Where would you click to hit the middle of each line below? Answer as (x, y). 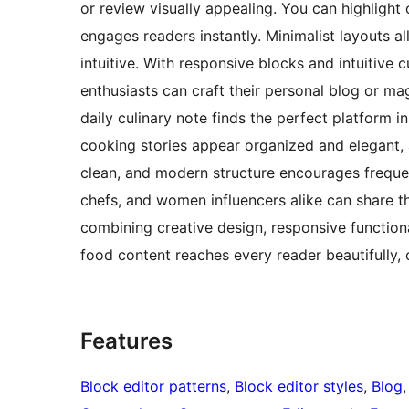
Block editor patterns (153, 386)
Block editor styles (299, 386)
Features (126, 341)
